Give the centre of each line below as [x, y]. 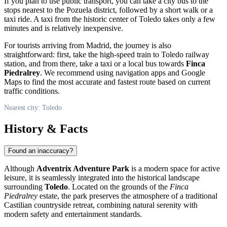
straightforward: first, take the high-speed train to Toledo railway [107, 54]
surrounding [24, 187]
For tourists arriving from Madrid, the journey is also [88, 45]
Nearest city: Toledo [33, 107]
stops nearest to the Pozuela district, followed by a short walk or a [108, 10]
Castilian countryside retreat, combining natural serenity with [101, 205]
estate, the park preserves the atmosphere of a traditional [127, 196]
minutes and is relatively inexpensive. [64, 28]
